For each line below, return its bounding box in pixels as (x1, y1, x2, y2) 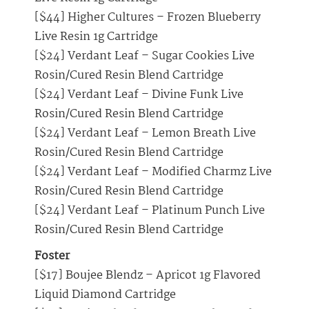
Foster (34, 247, 70, 266)
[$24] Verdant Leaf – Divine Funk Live (34, 86, 243, 105)
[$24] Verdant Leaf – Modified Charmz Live (34, 163, 272, 182)
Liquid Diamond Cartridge (34, 286, 176, 305)
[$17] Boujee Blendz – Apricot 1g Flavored (34, 266, 261, 286)
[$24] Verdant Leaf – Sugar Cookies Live (34, 47, 255, 66)
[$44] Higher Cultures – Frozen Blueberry (34, 8, 261, 28)
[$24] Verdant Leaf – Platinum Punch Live (34, 201, 265, 221)
